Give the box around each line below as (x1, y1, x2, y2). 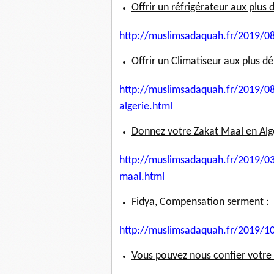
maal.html (119, 171, 165, 183)
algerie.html (119, 101, 172, 113)
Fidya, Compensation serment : (131, 196, 269, 209)
